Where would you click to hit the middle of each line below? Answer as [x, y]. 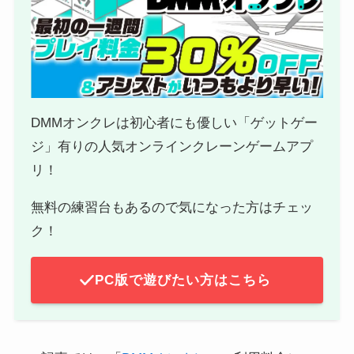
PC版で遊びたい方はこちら [183, 281]
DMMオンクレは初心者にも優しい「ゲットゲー [175, 123]
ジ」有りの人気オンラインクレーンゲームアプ [172, 147]
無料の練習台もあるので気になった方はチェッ [172, 208]
